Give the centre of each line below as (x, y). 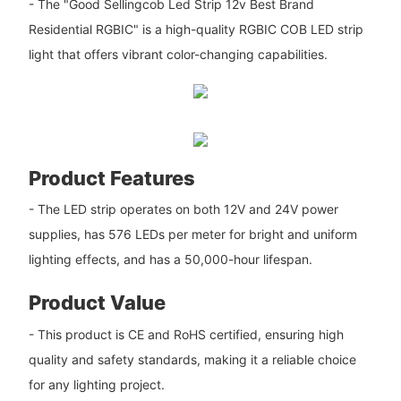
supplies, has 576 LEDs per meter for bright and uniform (192, 235)
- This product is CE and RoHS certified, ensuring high (186, 334)
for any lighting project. (96, 384)
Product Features (111, 178)
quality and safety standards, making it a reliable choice (192, 359)
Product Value (97, 303)
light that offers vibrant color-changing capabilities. (178, 55)
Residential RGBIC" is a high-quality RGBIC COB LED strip (196, 30)
